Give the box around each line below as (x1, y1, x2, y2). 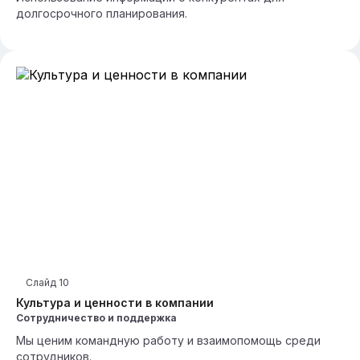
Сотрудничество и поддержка (16, 312, 177, 324)
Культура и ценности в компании (16, 296, 214, 309)
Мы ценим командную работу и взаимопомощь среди (16, 333, 321, 347)
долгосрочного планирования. (16, 6, 187, 20)
